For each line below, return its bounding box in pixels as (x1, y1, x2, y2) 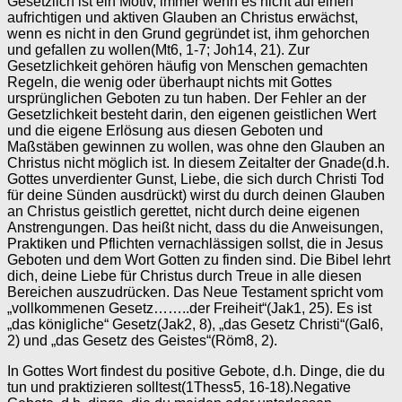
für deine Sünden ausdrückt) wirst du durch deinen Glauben (7, 188, 385, 203)
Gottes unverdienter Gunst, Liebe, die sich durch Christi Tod (7, 171, 384, 187)
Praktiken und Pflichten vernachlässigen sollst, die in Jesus (7, 236, 383, 251)
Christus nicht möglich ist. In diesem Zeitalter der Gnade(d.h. (7, 155, 389, 170)
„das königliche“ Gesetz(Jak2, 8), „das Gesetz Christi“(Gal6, (7, 317, 383, 332)
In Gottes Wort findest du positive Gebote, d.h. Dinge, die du (7, 363, 385, 379)
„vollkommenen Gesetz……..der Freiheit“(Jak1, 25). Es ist (7, 301, 371, 316)
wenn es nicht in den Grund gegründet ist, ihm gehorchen (7, 26, 370, 41)
